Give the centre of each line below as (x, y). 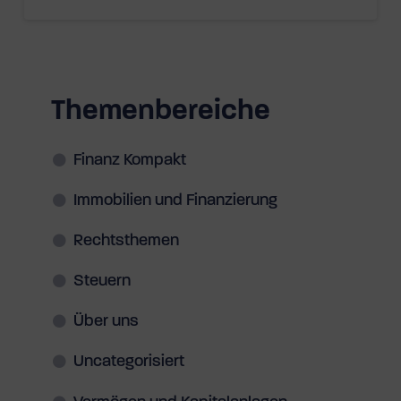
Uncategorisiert (128, 363)
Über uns (106, 322)
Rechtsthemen (126, 241)
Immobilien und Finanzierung (175, 200)
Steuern (102, 282)
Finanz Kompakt (129, 160)
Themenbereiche (160, 111)
